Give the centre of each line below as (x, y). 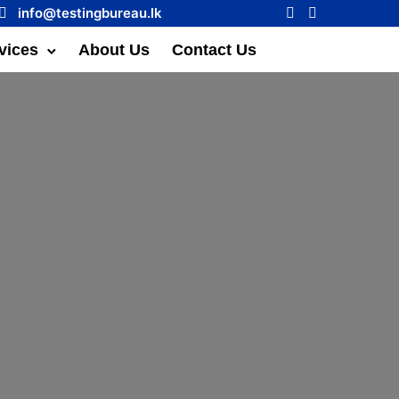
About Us (114, 49)
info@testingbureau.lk (90, 13)
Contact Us (215, 49)
